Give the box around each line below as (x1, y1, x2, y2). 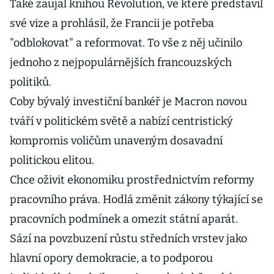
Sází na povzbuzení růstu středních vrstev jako (10, 232, 247, 245)
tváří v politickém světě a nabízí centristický (10, 114, 233, 128)
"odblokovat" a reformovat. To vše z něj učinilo (10, 36, 242, 50)
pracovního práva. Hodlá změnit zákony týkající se (10, 193, 263, 206)
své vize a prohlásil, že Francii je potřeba (10, 17, 214, 30)
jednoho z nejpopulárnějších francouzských (10, 56, 232, 69)
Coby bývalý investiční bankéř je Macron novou (10, 95, 247, 108)
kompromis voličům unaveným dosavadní (10, 134, 223, 147)
